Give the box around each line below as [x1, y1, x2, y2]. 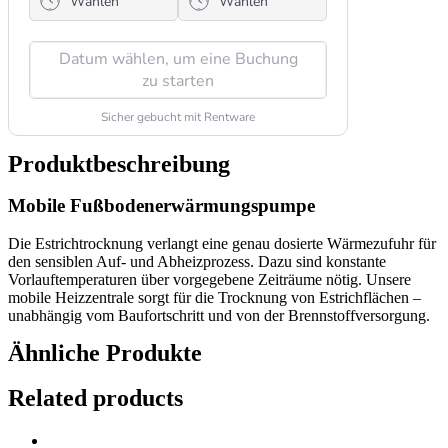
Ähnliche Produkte [8, 340, 202, 367]
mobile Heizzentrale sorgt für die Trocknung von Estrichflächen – [8, 289, 421, 307]
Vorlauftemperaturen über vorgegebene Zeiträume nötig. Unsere [8, 271, 411, 289]
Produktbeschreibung [8, 151, 230, 177]
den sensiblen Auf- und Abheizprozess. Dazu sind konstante [8, 253, 386, 271]
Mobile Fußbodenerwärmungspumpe [8, 194, 315, 216]
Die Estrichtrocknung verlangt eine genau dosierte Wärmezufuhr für [8, 235, 436, 253]
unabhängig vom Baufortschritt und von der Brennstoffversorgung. [8, 307, 430, 325]
